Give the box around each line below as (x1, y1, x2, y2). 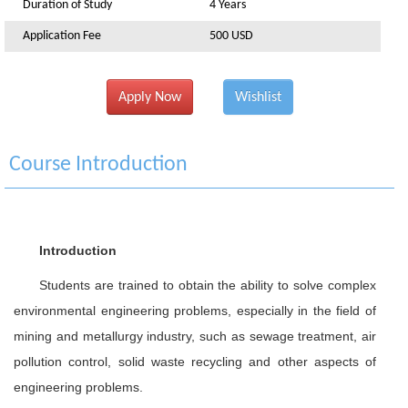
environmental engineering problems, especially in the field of (14, 303, 376, 318)
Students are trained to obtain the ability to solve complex (39, 278, 376, 292)
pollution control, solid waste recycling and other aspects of (14, 354, 376, 369)
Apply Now (117, 89, 181, 105)
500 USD (209, 29, 253, 43)
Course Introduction (9, 154, 188, 176)
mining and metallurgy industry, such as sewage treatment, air (14, 329, 376, 343)
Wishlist (234, 89, 281, 105)
